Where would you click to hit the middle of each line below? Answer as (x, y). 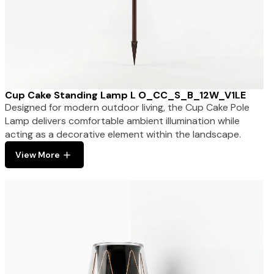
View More (37, 155)
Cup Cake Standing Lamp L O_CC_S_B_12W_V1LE (125, 95)
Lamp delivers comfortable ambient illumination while (122, 121)
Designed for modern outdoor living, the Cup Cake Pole (127, 108)
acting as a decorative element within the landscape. (123, 135)
